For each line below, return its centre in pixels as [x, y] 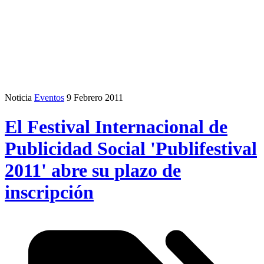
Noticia [18, 98]
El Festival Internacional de [116, 126]
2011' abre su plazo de [93, 170]
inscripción [49, 192]
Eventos [49, 98]
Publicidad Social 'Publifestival [131, 148]
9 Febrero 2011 [95, 98]
